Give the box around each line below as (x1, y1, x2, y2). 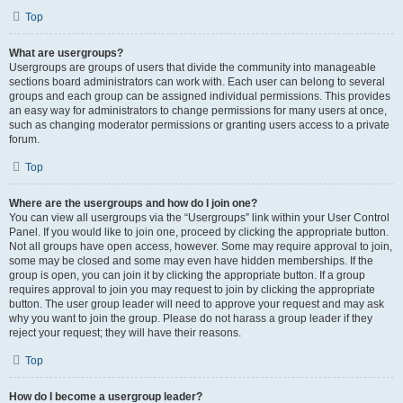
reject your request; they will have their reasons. (9, 327, 241, 339)
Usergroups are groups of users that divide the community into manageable (9, 61, 376, 74)
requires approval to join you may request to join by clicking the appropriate (9, 283, 375, 296)
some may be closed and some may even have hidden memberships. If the (9, 255, 373, 267)
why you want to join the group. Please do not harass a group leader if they (9, 312, 372, 325)
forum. (9, 133, 40, 146)
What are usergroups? (9, 47, 123, 59)
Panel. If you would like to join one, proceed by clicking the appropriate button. (9, 226, 389, 238)
